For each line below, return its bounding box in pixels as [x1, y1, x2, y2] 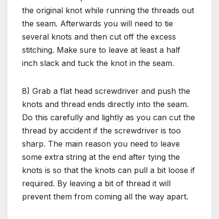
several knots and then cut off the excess [22, 31, 176, 42]
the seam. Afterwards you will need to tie [22, 18, 173, 28]
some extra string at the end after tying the [22, 152, 180, 162]
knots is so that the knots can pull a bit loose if [22, 165, 195, 175]
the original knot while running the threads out [22, 5, 194, 15]
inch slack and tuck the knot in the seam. [22, 58, 174, 68]
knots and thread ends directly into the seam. [22, 99, 189, 109]
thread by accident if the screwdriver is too [22, 125, 181, 135]
